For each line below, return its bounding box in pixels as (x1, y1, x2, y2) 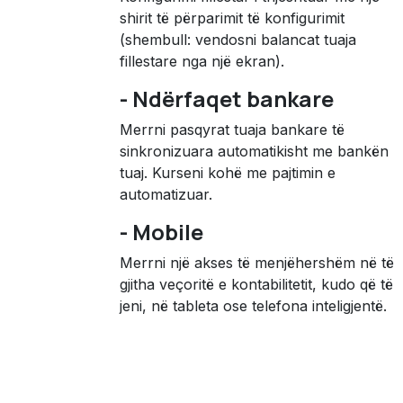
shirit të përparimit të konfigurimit (120, 9, 345, 27)
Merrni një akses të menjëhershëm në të (120, 254, 394, 272)
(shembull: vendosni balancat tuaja (120, 31, 356, 49)
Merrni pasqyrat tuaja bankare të (120, 121, 345, 139)
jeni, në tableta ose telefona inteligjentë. (120, 297, 387, 315)
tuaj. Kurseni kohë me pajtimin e (120, 164, 336, 182)
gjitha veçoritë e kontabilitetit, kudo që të (120, 275, 393, 293)
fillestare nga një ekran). (120, 52, 284, 70)
